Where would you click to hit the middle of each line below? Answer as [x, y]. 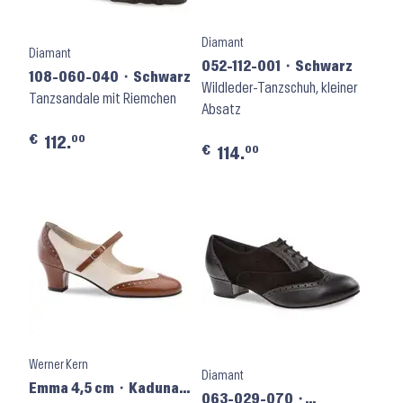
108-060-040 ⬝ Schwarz [110, 77]
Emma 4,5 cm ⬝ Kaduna [104, 388]
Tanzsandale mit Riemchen [103, 99]
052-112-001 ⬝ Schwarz [278, 66]
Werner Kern [58, 365]
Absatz [221, 109]
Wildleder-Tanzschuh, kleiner [280, 88]
